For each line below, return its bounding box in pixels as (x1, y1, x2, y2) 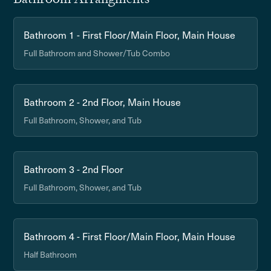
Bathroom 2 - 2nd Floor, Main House (24, 94, 181, 109)
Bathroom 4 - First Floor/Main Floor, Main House (24, 229, 236, 243)
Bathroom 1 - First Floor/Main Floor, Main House (24, 27, 236, 42)
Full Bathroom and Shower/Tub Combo (24, 47, 171, 59)
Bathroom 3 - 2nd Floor (24, 162, 124, 176)
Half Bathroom (24, 248, 77, 261)
